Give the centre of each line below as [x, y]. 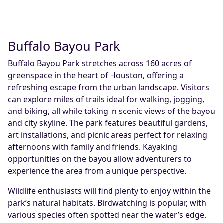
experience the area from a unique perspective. [97, 171]
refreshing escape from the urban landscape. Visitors [109, 87]
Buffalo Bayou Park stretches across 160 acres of [100, 63]
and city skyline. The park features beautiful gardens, [108, 123]
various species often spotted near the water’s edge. [107, 215]
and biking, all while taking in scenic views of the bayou [111, 111]
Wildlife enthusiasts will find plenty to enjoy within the [109, 191]
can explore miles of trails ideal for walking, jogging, [106, 99]
